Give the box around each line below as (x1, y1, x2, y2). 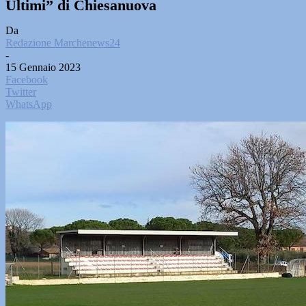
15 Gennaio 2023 (5, 61, 81, 73)
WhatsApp (5, 98, 52, 110)
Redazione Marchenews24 (5, 37, 120, 48)
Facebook (5, 74, 48, 85)
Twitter (5, 86, 36, 98)
